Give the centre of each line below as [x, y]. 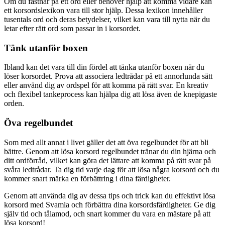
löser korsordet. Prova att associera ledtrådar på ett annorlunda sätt [108, 76]
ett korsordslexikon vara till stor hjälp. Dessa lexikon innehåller [103, 10]
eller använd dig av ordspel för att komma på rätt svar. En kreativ [106, 85]
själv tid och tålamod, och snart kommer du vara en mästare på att [107, 213]
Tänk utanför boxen [46, 48]
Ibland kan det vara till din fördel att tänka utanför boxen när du [104, 67]
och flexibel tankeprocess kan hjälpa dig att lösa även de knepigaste [110, 94]
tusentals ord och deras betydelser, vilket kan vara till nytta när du [107, 19]
